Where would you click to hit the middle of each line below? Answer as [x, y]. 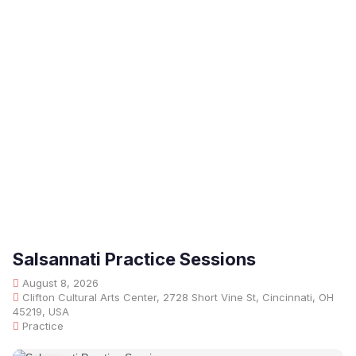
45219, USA [41, 311]
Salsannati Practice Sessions [134, 259]
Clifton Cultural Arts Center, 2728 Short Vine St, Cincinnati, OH [176, 297]
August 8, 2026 [59, 283]
